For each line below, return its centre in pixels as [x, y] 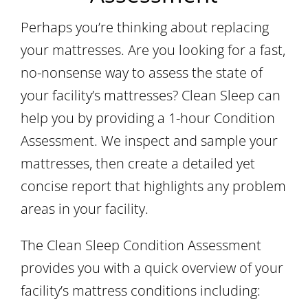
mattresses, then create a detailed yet [138, 163]
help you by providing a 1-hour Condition [148, 118]
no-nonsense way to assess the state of [142, 72]
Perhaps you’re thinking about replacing [145, 27]
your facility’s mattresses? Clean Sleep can [151, 95]
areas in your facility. [85, 208]
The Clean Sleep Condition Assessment [141, 245]
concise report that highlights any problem [153, 186]
